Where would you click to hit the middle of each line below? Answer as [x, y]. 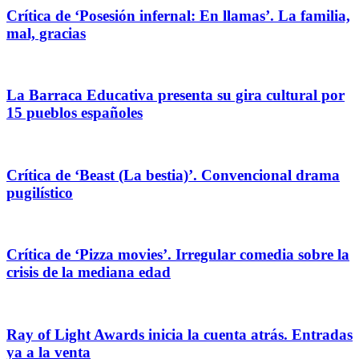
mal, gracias [46, 33]
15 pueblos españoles [75, 113]
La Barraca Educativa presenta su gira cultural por [175, 95]
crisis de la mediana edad [89, 272]
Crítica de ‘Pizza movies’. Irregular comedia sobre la [178, 255]
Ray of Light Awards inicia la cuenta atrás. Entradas [179, 334]
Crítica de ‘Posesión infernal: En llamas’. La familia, [178, 15]
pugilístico [40, 192]
